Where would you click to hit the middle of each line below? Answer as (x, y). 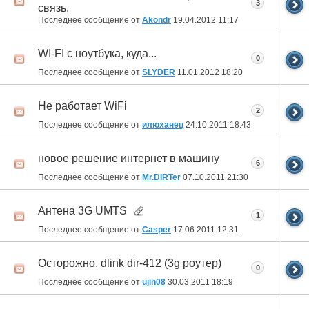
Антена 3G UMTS (82, 211)
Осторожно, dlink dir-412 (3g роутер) (130, 263)
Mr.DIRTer (161, 177)
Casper (157, 229)
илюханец (163, 124)
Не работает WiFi (82, 106)
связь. (53, 8)
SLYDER (159, 72)
